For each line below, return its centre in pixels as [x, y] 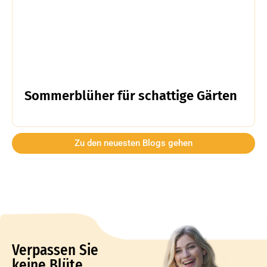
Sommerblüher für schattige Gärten [131, 96]
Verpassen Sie [55, 251]
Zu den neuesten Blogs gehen [133, 143]
